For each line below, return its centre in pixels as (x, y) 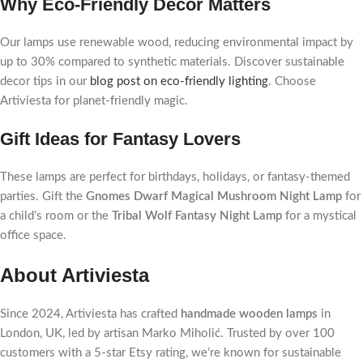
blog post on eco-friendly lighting (179, 81)
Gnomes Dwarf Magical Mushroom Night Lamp (214, 196)
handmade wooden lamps (249, 314)
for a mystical (319, 216)
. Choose (292, 81)
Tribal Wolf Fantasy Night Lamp (197, 216)
